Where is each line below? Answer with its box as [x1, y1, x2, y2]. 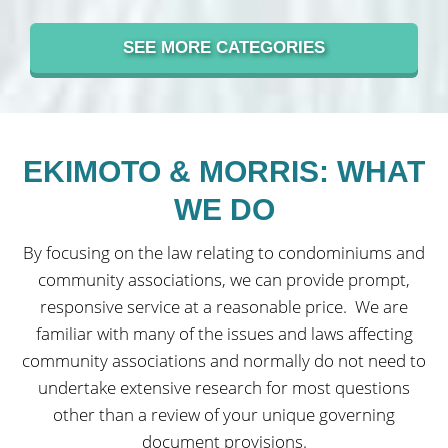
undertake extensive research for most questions [38, 376, 410, 400]
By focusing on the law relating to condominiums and [23, 241, 425, 265]
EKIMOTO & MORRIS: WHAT [23, 155, 425, 189]
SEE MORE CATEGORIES [123, 38, 325, 58]
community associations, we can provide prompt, [38, 268, 410, 292]
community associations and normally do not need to [22, 349, 426, 373]
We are [355, 295, 408, 319]
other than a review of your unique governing [53, 403, 395, 427]
